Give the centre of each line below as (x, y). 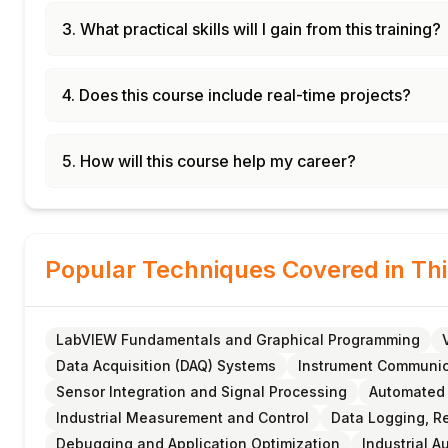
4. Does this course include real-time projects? (236, 95)
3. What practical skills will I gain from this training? (251, 29)
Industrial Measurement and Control (182, 417)
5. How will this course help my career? (209, 161)
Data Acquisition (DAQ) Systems (166, 365)
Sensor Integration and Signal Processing (201, 391)
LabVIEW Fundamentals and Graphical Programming (238, 339)
